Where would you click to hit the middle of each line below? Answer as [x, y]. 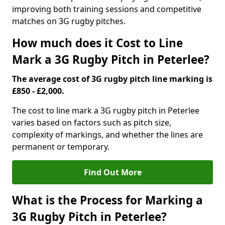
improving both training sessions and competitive [107, 9]
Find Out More [113, 172]
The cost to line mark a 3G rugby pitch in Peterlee [106, 110]
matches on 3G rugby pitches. [69, 21]
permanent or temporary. [61, 147]
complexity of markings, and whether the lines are [107, 135]
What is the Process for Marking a [107, 200]
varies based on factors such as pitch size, [92, 123]
